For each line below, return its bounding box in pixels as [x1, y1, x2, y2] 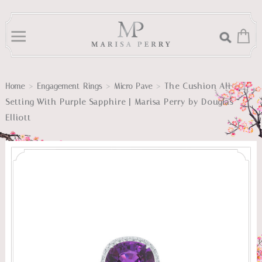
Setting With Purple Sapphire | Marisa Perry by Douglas [5, 97, 233, 107]
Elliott [5, 113, 31, 123]
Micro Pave [113, 82, 153, 91]
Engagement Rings [36, 82, 102, 91]
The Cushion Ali [164, 81, 231, 91]
